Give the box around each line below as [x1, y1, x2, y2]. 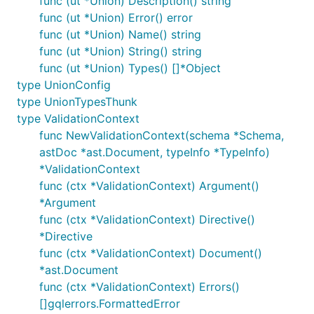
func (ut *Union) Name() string [39, 27, 201, 41]
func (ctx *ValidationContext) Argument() [39, 179, 259, 193]
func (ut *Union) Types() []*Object [39, 61, 221, 75]
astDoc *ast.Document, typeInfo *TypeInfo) [39, 145, 270, 159]
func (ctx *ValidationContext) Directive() [39, 212, 255, 226]
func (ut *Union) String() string [39, 44, 202, 58]
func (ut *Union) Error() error [39, 11, 193, 25]
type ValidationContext [17, 111, 139, 125]
